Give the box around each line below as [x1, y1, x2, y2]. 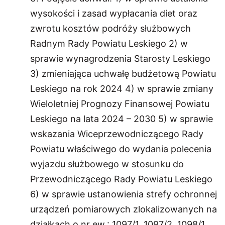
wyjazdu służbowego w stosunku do [30, 158, 184, 169]
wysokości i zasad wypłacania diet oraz [30, 8, 197, 19]
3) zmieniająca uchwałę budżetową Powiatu [30, 68, 216, 79]
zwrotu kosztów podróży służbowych [30, 23, 191, 34]
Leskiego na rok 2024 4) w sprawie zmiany [30, 83, 213, 94]
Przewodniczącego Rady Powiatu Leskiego [30, 173, 212, 184]
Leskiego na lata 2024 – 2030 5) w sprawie [30, 113, 213, 124]
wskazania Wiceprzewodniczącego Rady [30, 128, 203, 139]
